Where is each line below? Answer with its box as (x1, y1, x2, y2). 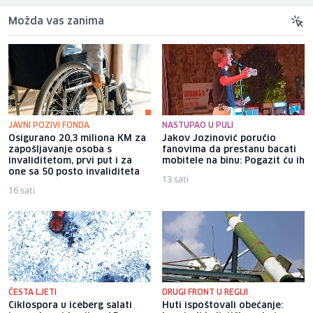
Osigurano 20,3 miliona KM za (8, 133, 146, 143)
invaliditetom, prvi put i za (8, 156, 132, 166)
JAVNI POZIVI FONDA (8, 121, 89, 129)
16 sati (8, 183, 35, 196)
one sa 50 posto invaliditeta (8, 167, 140, 177)
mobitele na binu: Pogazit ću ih (162, 156, 305, 166)
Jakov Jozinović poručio (162, 133, 276, 143)
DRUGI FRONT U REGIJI (162, 288, 248, 296)
